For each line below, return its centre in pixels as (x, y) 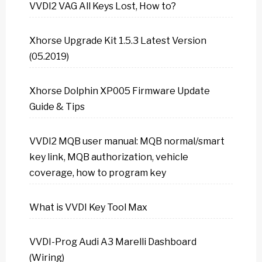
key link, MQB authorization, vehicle (109, 157)
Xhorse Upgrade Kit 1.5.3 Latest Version (118, 41)
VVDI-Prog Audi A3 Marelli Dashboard (113, 242)
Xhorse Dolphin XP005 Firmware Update (120, 91)
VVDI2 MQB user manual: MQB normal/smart (127, 141)
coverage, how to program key (98, 173)
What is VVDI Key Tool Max (88, 207)
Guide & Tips (57, 107)
